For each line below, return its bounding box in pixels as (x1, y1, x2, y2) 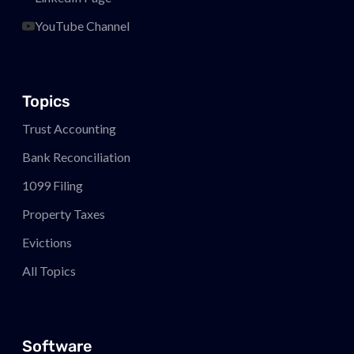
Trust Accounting (22, 120, 117, 136)
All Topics (22, 262, 77, 278)
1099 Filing (22, 177, 84, 193)
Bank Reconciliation (22, 149, 131, 164)
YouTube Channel (35, 17, 130, 33)
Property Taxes (22, 205, 106, 221)
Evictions (22, 234, 73, 250)
